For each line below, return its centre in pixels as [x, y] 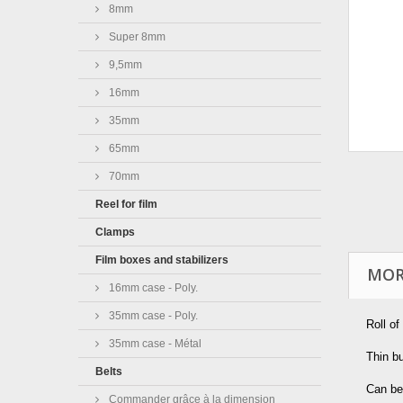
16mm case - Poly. [152, 288]
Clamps [115, 232]
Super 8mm [136, 37]
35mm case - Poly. [152, 316]
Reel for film [126, 204]
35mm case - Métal [154, 344]
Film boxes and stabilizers [162, 260]
